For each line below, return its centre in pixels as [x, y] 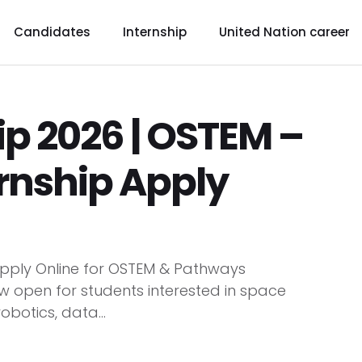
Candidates [52, 32]
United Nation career [284, 32]
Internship [154, 32]
